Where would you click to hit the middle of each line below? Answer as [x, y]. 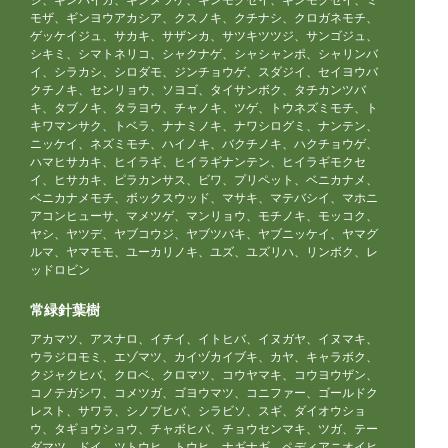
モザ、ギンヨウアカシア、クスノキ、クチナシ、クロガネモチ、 [204, 18]
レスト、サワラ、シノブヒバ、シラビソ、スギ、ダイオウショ [198, 411]
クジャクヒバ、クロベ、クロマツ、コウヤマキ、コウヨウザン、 [204, 375]
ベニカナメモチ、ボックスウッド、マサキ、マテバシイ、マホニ [204, 198]
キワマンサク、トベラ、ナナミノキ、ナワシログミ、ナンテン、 [204, 126]
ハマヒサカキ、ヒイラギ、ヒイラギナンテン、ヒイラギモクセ [198, 162]
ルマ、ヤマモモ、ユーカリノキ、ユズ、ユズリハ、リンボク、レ [204, 252]
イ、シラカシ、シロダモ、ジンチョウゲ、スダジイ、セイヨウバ [204, 72]
